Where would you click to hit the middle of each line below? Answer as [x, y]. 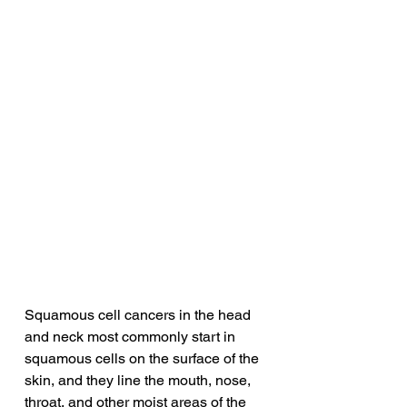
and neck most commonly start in [132, 337]
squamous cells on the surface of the [144, 359]
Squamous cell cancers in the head [139, 315]
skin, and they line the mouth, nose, [139, 381]
